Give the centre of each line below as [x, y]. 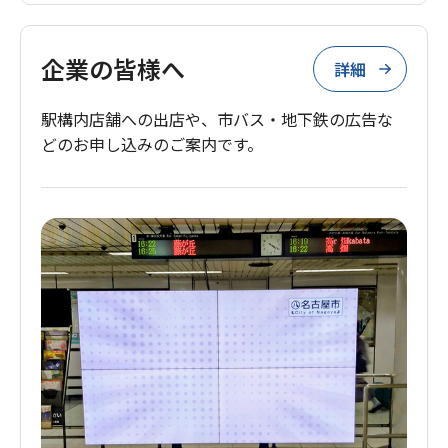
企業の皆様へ [113, 68]
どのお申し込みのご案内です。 [152, 143]
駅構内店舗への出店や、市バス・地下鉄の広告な [217, 118]
